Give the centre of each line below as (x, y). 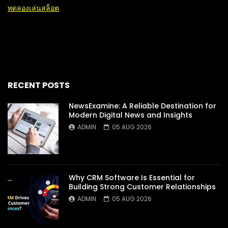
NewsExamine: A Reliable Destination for (142, 106)
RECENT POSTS (39, 85)
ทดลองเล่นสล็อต (33, 8)
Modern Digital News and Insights (131, 115)
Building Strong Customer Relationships (142, 187)
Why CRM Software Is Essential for (132, 177)
